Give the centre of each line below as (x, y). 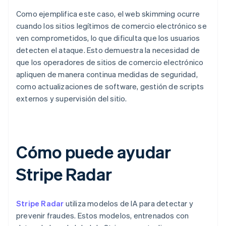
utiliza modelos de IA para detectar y (129, 204)
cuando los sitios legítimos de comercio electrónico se (111, 26)
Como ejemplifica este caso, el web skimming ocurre (108, 14)
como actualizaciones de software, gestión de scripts (110, 87)
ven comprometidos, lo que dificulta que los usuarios (108, 38)
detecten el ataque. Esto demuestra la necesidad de (108, 50)
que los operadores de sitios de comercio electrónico (110, 62)
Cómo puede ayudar (94, 152)
